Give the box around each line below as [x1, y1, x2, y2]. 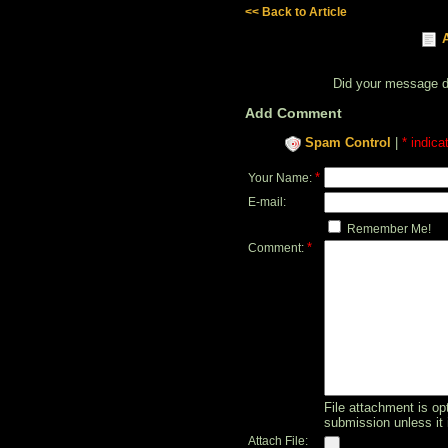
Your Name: [248, 170, 315, 185]
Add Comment [245, 105, 342, 122]
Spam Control [305, 135, 391, 151]
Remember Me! [344, 221, 431, 236]
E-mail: [248, 194, 286, 209]
